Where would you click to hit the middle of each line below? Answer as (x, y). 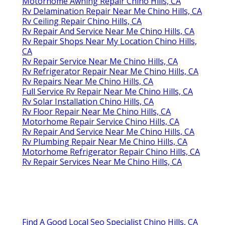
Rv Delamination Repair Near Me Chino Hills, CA (112, 11)
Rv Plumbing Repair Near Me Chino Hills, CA (105, 142)
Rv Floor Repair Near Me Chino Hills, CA (96, 112)
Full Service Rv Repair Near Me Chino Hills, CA (107, 92)
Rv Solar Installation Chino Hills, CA (88, 102)
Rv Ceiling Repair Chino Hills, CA (82, 21)
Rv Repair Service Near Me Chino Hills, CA (100, 62)
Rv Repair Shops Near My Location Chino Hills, (109, 41)
